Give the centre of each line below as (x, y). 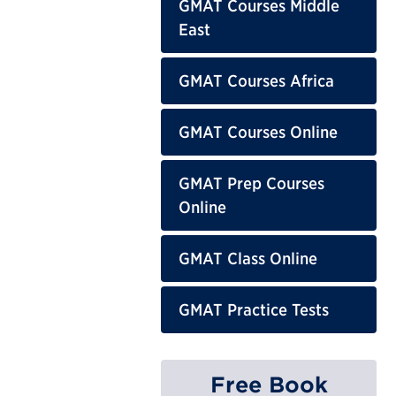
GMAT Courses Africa (256, 80)
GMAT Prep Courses (251, 183)
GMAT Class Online (248, 258)
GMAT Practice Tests (254, 309)
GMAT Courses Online (258, 132)
